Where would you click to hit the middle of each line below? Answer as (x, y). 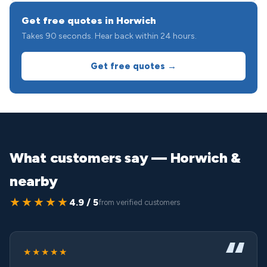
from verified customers (139, 202)
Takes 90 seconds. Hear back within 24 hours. (109, 36)
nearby (34, 181)
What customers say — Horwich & (125, 158)
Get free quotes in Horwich (89, 21)
